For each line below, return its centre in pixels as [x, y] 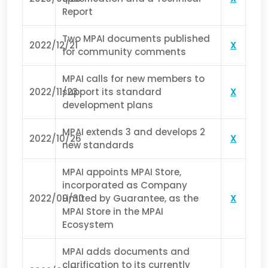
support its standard [112, 92]
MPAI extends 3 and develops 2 [134, 132]
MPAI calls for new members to [134, 79]
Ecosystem [88, 225]
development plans [108, 105]
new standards [98, 145]
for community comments [124, 52]
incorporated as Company [125, 185]
